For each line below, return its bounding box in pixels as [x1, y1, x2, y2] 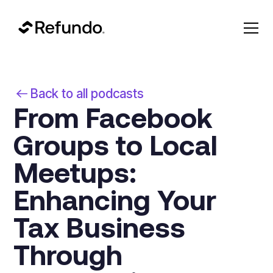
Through [13, 236, 123, 271]
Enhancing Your [13, 182, 217, 216]
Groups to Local [13, 127, 218, 161]
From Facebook [13, 99, 213, 133]
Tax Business [13, 209, 186, 243]
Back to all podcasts [30, 85, 144, 101]
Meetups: [13, 154, 137, 188]
